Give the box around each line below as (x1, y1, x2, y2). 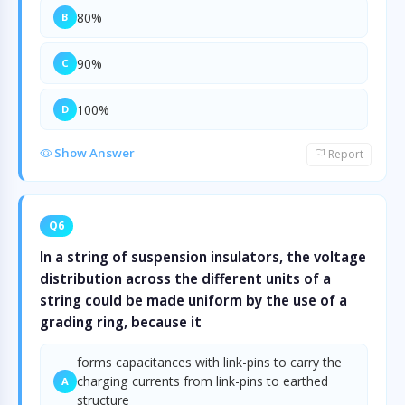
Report (325, 146, 363, 162)
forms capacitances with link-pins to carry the (77, 353, 342, 371)
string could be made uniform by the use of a (40, 291, 347, 309)
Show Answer (52, 145, 135, 161)
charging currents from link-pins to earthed (77, 372, 328, 390)
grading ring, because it (40, 313, 202, 331)
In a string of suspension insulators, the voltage (40, 248, 366, 266)
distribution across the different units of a (40, 269, 331, 287)
